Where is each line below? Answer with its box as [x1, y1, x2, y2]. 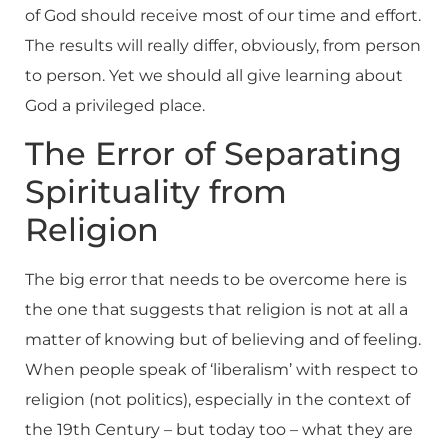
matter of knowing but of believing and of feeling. [25, 330, 421, 350]
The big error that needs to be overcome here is [25, 270, 407, 290]
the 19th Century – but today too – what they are [25, 420, 413, 440]
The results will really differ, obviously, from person [25, 36, 421, 55]
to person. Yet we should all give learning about [25, 66, 403, 85]
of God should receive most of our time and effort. [25, 6, 421, 25]
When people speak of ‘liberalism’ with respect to [25, 360, 418, 380]
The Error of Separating [25, 134, 402, 174]
